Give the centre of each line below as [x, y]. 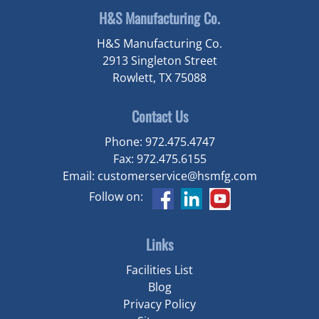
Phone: [125, 141]
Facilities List [159, 270]
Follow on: [116, 196]
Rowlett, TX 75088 [159, 77]
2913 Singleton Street [159, 60]
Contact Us [159, 116]
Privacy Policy [159, 304]
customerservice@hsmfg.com [177, 176]
